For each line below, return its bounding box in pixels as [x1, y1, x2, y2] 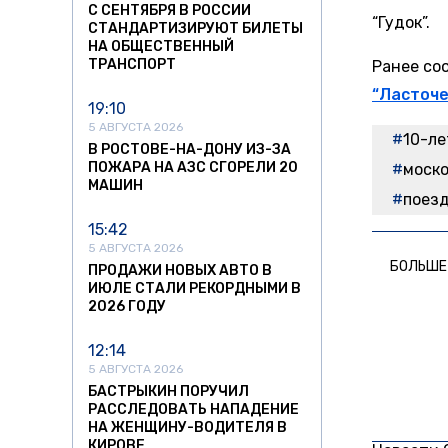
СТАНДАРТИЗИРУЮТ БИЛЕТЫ [88, 20, 303, 38]
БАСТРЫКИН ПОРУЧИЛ [88, 383, 249, 401]
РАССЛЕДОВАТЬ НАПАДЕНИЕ [88, 401, 299, 419]
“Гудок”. [372, 13, 430, 33]
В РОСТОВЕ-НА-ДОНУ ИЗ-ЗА [88, 141, 291, 159]
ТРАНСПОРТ [88, 56, 176, 74]
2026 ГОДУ [88, 298, 166, 316]
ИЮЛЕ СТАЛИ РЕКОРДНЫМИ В [88, 280, 301, 298]
